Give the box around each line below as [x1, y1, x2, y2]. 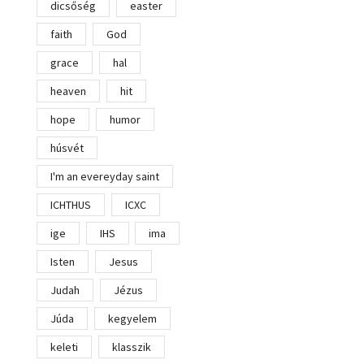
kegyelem [107, 311, 157, 327]
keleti [50, 340, 78, 355]
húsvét [50, 141, 84, 156]
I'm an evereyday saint [50, 169, 159, 184]
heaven [50, 84, 86, 99]
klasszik [111, 340, 151, 355]
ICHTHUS [50, 197, 91, 213]
